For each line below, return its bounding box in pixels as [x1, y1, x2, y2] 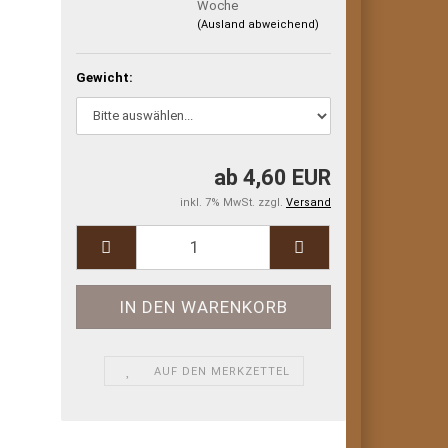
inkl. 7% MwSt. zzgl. [180, 195, 286, 209]
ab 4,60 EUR [214, 164, 331, 190]
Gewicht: [76, 69, 134, 85]
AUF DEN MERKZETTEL [154, 364, 291, 378]
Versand [286, 195, 331, 209]
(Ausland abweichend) [197, 18, 320, 32]
